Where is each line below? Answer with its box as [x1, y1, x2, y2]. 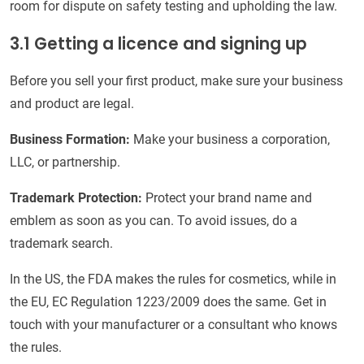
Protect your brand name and [142, 190, 312, 206]
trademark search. [10, 236, 113, 252]
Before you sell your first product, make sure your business [10, 73, 343, 89]
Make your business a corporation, [133, 132, 330, 148]
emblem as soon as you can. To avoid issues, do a [10, 213, 297, 229]
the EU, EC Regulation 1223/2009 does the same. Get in [10, 294, 327, 310]
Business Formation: [10, 132, 133, 148]
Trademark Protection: [10, 190, 142, 206]
